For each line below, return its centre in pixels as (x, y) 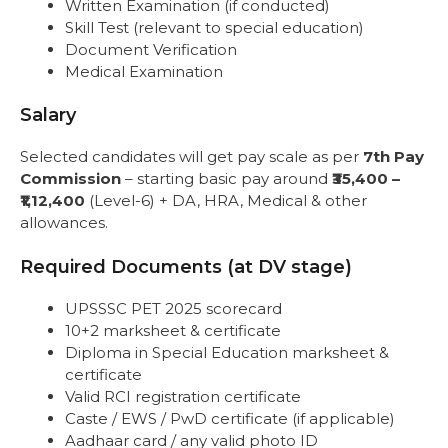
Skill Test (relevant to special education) (214, 27)
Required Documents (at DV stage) (186, 266)
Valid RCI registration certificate (183, 396)
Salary (48, 115)
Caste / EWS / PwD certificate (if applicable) (230, 418)
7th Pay (393, 157)
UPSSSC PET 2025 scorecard (173, 308)
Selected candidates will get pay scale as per (191, 157)
